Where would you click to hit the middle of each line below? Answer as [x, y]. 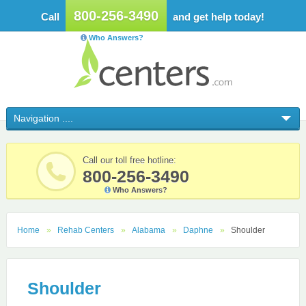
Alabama [148, 230]
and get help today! [218, 17]
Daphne [198, 230]
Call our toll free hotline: [129, 160]
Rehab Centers [85, 230]
